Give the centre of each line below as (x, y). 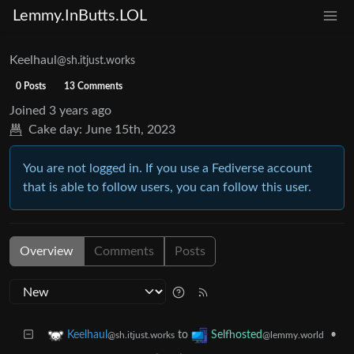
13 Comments (94, 86)
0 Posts (30, 86)
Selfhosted (237, 335)
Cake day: (55, 130)
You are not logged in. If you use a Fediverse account (168, 168)
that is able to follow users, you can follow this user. (167, 187)
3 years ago (80, 111)
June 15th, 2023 (130, 130)
